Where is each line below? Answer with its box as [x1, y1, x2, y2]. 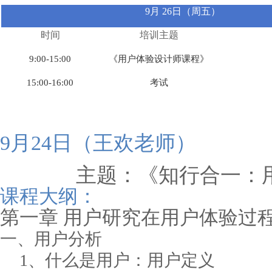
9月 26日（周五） [144, 6, 220, 16]
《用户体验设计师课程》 [109, 54, 209, 64]
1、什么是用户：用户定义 [19, 251, 215, 270]
